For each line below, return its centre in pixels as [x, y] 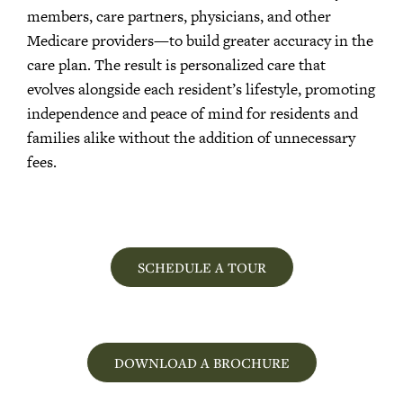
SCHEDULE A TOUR [201, 267]
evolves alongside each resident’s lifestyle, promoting [201, 89]
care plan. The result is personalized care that [176, 64]
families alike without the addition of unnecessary [191, 137]
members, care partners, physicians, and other [179, 16]
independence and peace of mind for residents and [193, 113]
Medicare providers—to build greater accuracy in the [200, 40]
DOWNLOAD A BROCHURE [201, 362]
